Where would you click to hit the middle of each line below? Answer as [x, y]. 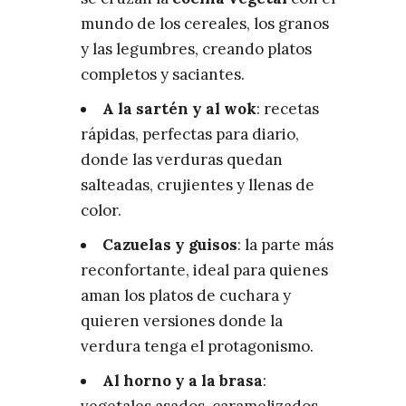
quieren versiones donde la [182, 320]
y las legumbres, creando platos [196, 48]
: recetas [288, 108]
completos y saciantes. [163, 74]
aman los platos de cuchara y [186, 295]
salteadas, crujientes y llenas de [198, 184]
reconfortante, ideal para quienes [204, 270]
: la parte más [285, 244]
